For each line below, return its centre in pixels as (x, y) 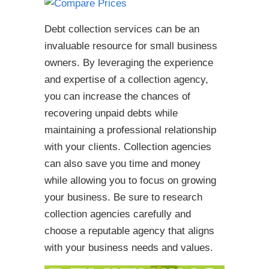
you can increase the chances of (117, 96)
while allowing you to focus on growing (130, 180)
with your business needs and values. (129, 248)
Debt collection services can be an (122, 29)
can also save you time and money (122, 164)
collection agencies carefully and (118, 214)
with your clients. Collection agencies (128, 147)
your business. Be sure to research (123, 197)
